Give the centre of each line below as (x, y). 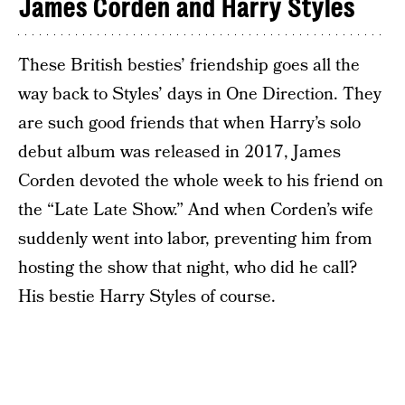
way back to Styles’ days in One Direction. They (200, 94)
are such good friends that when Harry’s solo (189, 123)
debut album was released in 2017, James (179, 152)
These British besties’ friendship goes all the (189, 65)
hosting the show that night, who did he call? (188, 268)
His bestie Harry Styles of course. (147, 297)
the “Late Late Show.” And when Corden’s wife (196, 210)
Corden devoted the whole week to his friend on (201, 181)
